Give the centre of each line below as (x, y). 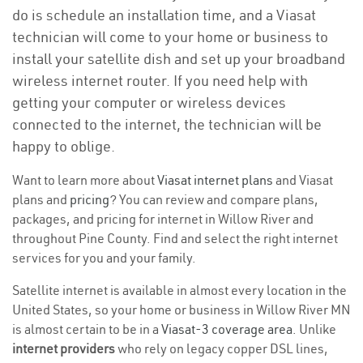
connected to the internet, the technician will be (167, 124)
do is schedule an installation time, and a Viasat (164, 15)
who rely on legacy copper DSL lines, (222, 348)
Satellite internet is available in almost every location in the (179, 290)
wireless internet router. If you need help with (160, 81)
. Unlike (314, 329)
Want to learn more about (85, 180)
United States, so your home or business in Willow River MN (181, 310)
